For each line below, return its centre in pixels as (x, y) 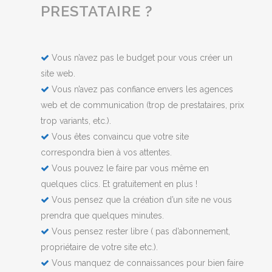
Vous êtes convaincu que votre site (119, 137)
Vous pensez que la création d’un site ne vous (141, 200)
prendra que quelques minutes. (103, 216)
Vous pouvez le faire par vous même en (129, 168)
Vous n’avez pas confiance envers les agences (141, 90)
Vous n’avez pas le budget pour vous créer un (141, 58)
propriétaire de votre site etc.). (100, 247)
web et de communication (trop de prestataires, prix (143, 105)
